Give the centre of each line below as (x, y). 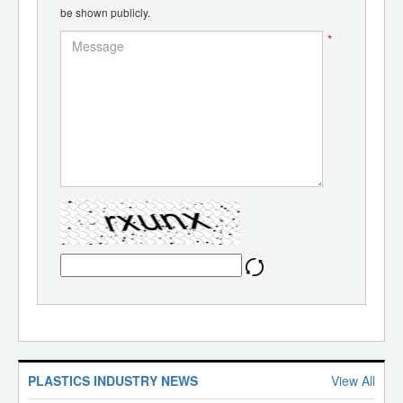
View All (353, 380)
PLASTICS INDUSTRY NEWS (113, 380)
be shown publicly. (105, 12)
